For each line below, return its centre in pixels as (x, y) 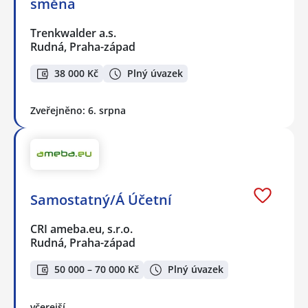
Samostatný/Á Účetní (101, 200)
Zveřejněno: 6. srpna (78, 111)
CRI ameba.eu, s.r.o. (82, 229)
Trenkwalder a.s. (74, 33)
